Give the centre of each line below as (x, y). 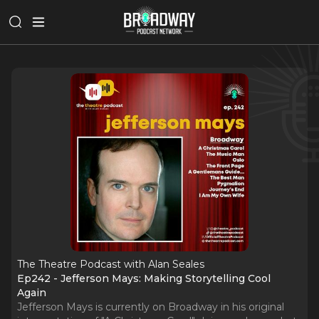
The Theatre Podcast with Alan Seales (111, 264)
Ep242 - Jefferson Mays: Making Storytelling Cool (144, 278)
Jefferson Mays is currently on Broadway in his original (151, 307)
